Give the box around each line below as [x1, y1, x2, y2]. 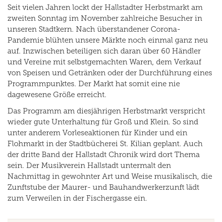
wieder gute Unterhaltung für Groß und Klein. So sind [7, 117, 198, 126]
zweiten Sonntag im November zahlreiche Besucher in [7, 14, 202, 22]
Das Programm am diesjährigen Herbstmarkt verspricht [7, 107, 205, 115]
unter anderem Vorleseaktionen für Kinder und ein [7, 128, 187, 137]
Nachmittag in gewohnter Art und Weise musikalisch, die [7, 172, 212, 180]
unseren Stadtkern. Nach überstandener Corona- [7, 25, 180, 33]
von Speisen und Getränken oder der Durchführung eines [7, 68, 212, 77]
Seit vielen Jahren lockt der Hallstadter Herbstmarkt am [7, 3, 203, 11]
